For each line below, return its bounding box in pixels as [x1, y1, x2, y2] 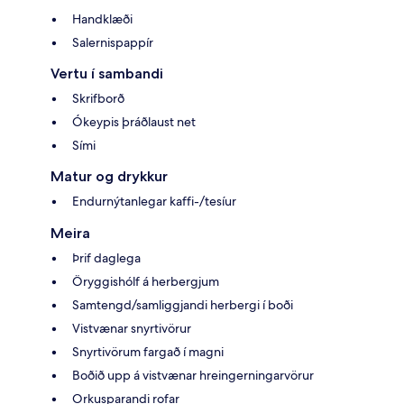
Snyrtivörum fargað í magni [72, 343, 224, 360]
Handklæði [72, 10, 133, 27]
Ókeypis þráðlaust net [72, 113, 196, 130]
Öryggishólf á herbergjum [72, 272, 219, 289]
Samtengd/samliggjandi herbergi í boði [72, 296, 293, 313]
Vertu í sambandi [50, 64, 163, 82]
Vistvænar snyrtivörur [72, 319, 191, 336]
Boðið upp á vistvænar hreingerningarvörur [72, 366, 314, 383]
